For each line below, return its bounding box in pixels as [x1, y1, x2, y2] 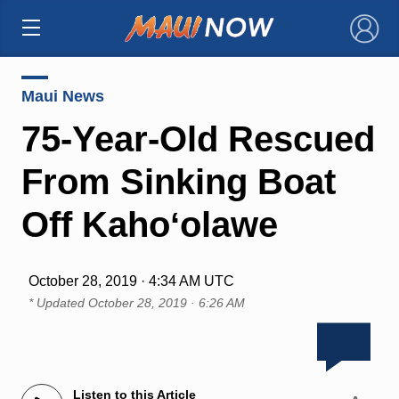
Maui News [20, 86, 104, 105]
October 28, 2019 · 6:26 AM [87, 295, 245, 310]
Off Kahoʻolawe [20, 204, 278, 244]
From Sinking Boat [20, 161, 336, 201]
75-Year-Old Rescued [20, 118, 375, 159]
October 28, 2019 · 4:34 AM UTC [28, 273, 234, 289]
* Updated [28, 295, 88, 310]
